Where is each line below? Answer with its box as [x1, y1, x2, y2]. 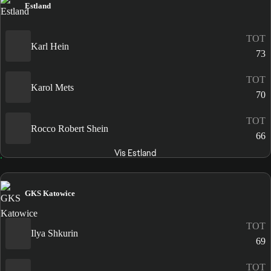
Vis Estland [114, 148, 157, 159]
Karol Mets [31, 82, 74, 93]
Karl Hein [31, 41, 69, 51]
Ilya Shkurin [31, 228, 78, 239]
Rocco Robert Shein [31, 123, 108, 134]
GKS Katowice [25, 188, 75, 198]
